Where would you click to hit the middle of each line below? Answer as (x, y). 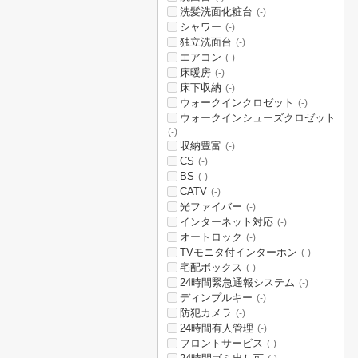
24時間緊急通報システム (237, 282)
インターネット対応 (227, 222)
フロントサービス (221, 343)
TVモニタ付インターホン (239, 252)
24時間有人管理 (217, 328)
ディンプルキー (216, 298)
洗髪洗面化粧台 (216, 12)
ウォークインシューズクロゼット (258, 118)
